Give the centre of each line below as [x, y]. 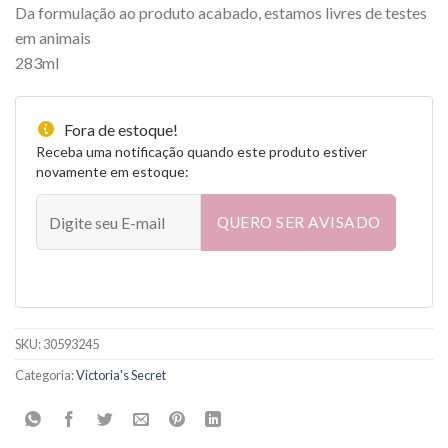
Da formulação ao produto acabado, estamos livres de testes [221, 13]
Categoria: [45, 374]
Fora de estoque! [121, 129]
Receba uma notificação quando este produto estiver [201, 151]
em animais [53, 38]
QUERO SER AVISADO [298, 221]
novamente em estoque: [112, 171]
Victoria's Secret [121, 374]
